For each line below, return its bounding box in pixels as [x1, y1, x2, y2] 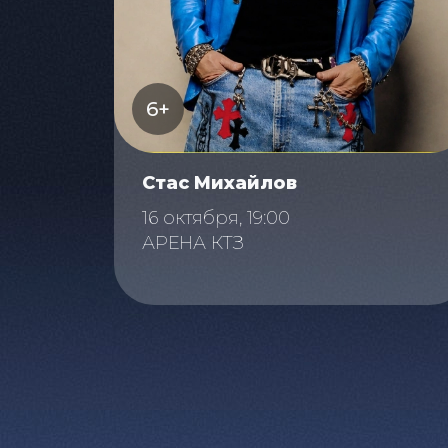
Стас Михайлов [142, 172, 297, 195]
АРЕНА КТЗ [142, 232, 244, 255]
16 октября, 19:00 [142, 207, 290, 230]
